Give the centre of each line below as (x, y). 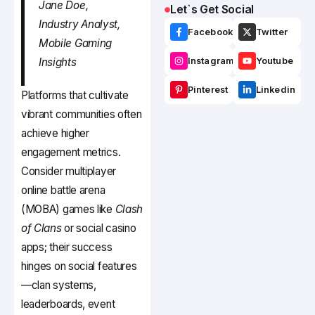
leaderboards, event (68, 304)
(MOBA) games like (68, 210)
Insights (58, 63)
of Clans (41, 229)
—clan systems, (59, 285)
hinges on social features (79, 266)
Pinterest (208, 90)
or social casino (99, 229)
